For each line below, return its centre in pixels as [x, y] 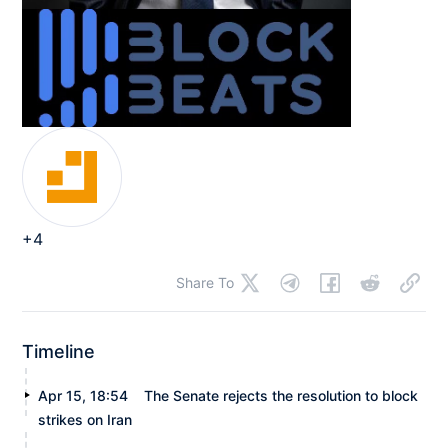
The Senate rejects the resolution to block [281, 396]
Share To [204, 283]
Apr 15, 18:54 [83, 396]
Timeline [59, 352]
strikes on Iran [85, 420]
